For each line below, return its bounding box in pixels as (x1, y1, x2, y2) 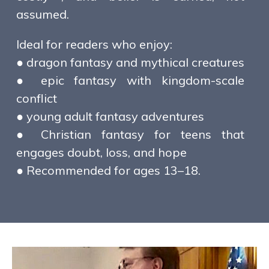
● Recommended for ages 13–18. (16, 163, 201, 178)
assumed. (16, 7, 69, 22)
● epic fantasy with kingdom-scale (16, 73, 244, 88)
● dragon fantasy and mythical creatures (16, 55, 244, 70)
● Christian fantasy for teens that (16, 127, 244, 142)
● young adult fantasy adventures (16, 109, 204, 124)
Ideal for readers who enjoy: (16, 37, 172, 52)
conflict (16, 91, 57, 106)
